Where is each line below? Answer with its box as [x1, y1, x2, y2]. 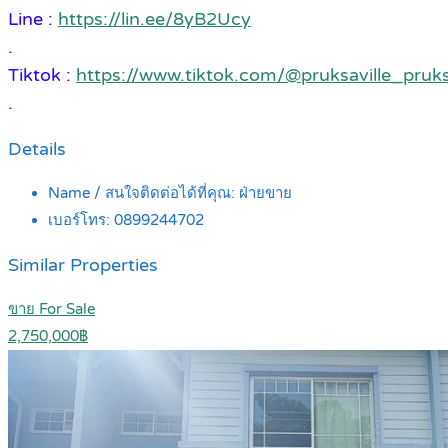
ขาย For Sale [8, 300, 95, 319]
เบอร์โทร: [48, 211, 114, 230]
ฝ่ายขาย [239, 184, 292, 203]
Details [8, 138, 66, 160]
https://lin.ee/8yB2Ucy [58, 8, 251, 31]
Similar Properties [8, 254, 158, 276]
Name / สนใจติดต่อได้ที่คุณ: [48, 184, 239, 203]
